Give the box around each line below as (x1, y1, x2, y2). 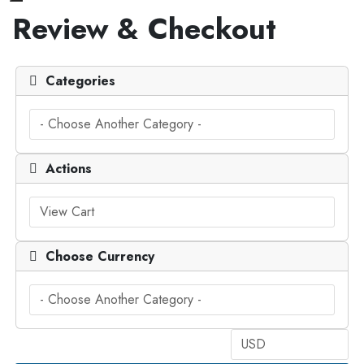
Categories (37, 71, 115, 90)
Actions (37, 159, 92, 178)
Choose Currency (37, 247, 154, 266)
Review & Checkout (12, 7, 276, 50)
